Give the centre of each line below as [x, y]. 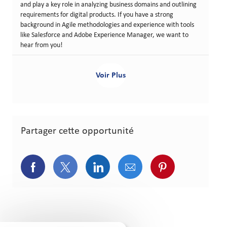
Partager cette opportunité [77, 131]
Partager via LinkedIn [146, 166]
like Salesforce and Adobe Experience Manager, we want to [104, 35]
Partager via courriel [177, 166]
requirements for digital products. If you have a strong [97, 15]
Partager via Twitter [111, 166]
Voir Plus [110, 76]
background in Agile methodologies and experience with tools [107, 25]
